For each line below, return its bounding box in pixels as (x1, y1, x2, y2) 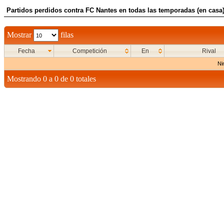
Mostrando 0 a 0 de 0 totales (7, 74, 96, 83)
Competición (72, 47, 107, 54)
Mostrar (7, 30, 33, 39)
